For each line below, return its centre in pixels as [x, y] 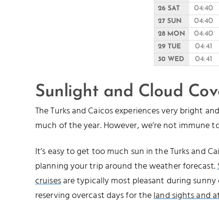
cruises [48, 181]
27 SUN [170, 22]
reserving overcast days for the [95, 196]
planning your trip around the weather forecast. [126, 166]
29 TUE [169, 47]
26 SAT [169, 9]
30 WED [171, 60]
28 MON [172, 34]
